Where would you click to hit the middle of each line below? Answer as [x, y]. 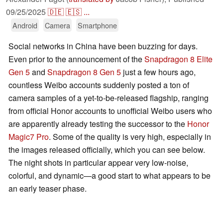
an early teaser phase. [48, 189]
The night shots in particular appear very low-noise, [98, 163]
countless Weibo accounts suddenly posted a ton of [99, 85]
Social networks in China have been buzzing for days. [103, 46]
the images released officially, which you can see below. [107, 150]
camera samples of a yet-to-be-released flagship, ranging [109, 98]
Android [25, 25]
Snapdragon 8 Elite [178, 59]
